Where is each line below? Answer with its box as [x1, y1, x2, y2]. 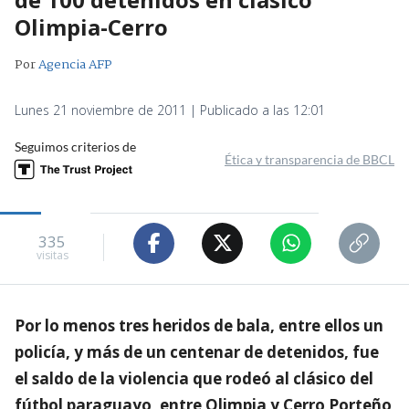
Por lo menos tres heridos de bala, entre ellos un [15, 314, 383, 336]
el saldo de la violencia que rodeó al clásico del [15, 367, 373, 389]
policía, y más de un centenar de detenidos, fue [15, 341, 379, 362]
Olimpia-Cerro [15, 11, 168, 42]
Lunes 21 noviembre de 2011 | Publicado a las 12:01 [15, 100, 325, 119]
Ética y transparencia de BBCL [225, 151, 394, 167]
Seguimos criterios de [15, 138, 136, 154]
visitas [36, 247, 68, 264]
